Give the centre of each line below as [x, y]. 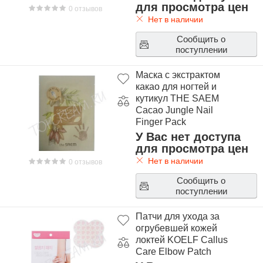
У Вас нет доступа [188, 137]
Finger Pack [161, 122]
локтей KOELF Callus [181, 240]
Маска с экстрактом [178, 75]
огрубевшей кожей [176, 228]
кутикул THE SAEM [177, 98]
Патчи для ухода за [177, 216]
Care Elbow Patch [173, 252]
